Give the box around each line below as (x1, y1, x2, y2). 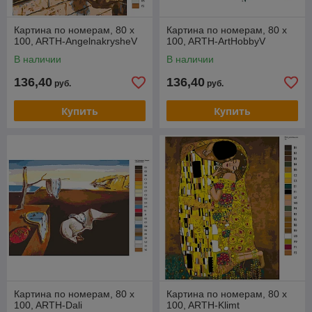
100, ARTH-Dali (14, 299, 82, 311)
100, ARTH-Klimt (166, 299, 240, 311)
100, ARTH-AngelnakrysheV (14, 36, 137, 47)
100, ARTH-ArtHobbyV (166, 36, 265, 47)
